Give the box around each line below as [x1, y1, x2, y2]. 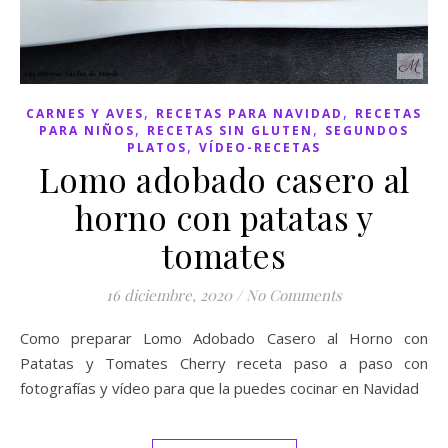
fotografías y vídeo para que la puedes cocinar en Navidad [20, 377, 419, 398]
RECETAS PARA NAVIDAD [156, 104, 343, 122]
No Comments [246, 284, 342, 305]
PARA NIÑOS [39, 121, 135, 139]
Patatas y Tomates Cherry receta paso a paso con [20, 352, 428, 373]
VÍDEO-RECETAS [199, 138, 321, 156]
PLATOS [127, 138, 187, 156]
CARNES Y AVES [26, 104, 144, 122]
